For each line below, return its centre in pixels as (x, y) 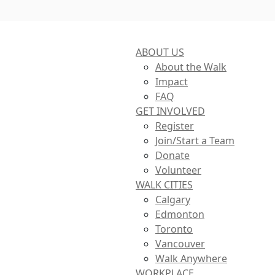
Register (175, 126)
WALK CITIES (164, 185)
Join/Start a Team (195, 141)
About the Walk (191, 67)
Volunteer (178, 170)
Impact (172, 82)
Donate (172, 156)
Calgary (173, 200)
